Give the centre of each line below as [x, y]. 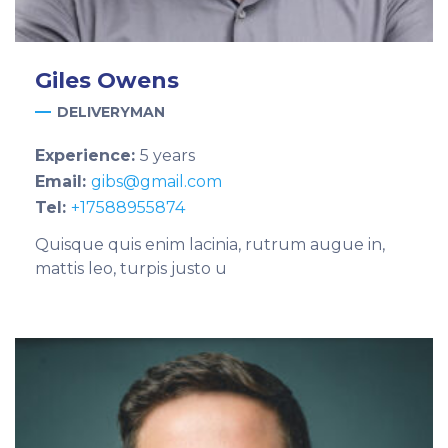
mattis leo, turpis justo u [131, 268]
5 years [167, 155]
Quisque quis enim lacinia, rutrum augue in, [210, 244]
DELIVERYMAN [111, 112]
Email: [63, 181]
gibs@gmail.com [156, 181]
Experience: [87, 155]
